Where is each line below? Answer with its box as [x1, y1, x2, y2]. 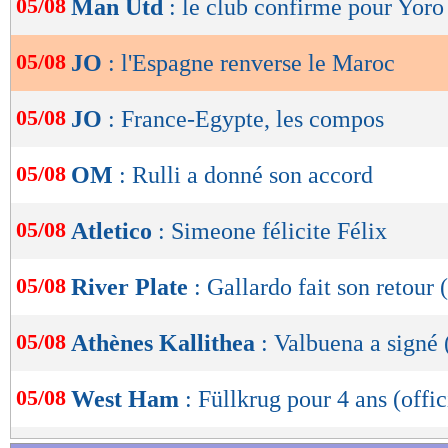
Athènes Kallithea [71, 330, 261, 357]
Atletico [71, 218, 158, 245]
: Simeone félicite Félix [158, 218, 387, 245]
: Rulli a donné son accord [119, 162, 373, 189]
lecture [32, 31, 108, 58]
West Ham [71, 386, 185, 413]
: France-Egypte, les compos [108, 106, 384, 133]
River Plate [71, 274, 194, 301]
